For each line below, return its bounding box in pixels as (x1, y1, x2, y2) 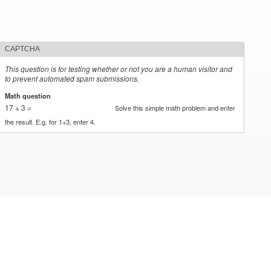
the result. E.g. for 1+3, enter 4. (5, 116, 96, 126)
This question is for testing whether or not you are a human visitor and (5, 64, 233, 74)
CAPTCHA (5, 45, 41, 53)
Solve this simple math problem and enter (115, 102, 236, 113)
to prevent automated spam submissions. (5, 73, 140, 83)
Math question (5, 90, 53, 100)
